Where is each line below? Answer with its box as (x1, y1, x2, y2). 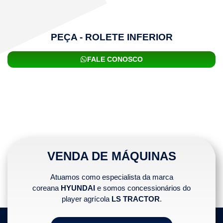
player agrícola (61, 194, 111, 203)
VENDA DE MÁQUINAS (47, 149, 176, 163)
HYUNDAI (61, 183, 95, 192)
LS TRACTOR (111, 194, 160, 203)
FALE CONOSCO (87, 55, 143, 63)
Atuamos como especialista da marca (50, 172, 173, 181)
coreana (32, 183, 61, 192)
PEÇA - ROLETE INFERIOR (50, 31, 173, 42)
